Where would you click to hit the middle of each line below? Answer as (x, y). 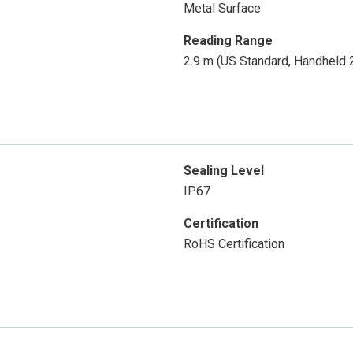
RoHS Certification (234, 244)
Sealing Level (223, 171)
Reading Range (228, 41)
